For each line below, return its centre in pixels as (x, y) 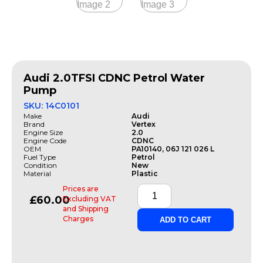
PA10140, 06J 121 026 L (173, 149)
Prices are (81, 188)
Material (37, 173)
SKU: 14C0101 (51, 105)
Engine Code (45, 140)
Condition (40, 165)
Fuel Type (40, 157)
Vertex (144, 124)
